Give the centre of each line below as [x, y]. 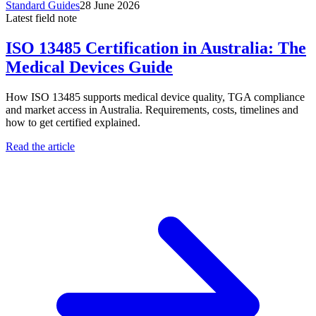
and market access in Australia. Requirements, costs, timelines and [152, 109]
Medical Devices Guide [89, 67]
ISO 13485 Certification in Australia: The [156, 48]
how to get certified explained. [73, 122]
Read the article [40, 146]
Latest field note [41, 18]
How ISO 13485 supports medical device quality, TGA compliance [155, 97]
